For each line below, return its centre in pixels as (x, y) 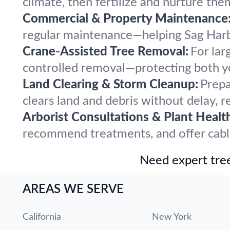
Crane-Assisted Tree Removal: (106, 52)
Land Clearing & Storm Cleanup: (110, 85)
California (42, 217)
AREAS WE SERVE (73, 189)
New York (172, 217)
